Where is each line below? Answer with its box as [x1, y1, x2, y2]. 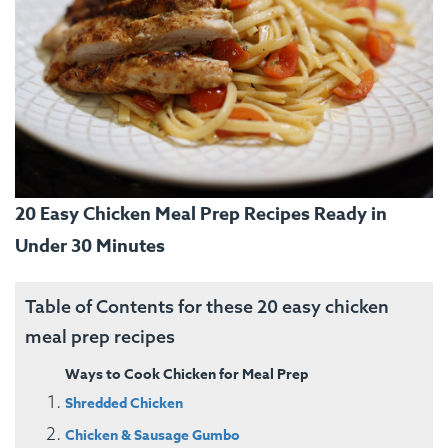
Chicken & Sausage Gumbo [65, 424, 240, 446]
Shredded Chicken [65, 392, 183, 414]
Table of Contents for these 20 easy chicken [25, 294, 389, 318]
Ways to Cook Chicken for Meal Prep [65, 363, 308, 385]
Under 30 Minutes [15, 232, 165, 259]
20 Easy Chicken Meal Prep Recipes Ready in [15, 200, 387, 227]
